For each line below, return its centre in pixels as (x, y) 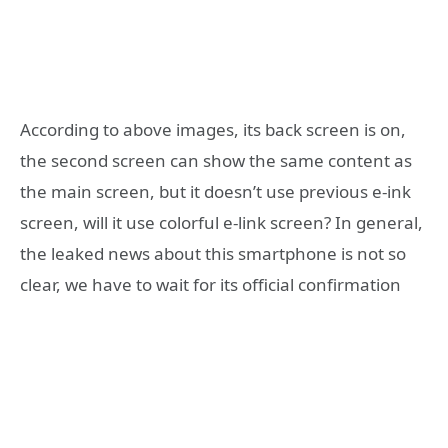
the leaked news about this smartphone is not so (213, 253)
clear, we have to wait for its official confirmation (210, 284)
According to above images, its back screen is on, (213, 129)
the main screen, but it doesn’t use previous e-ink (215, 191)
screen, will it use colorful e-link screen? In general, (221, 222)
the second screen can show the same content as (216, 160)
